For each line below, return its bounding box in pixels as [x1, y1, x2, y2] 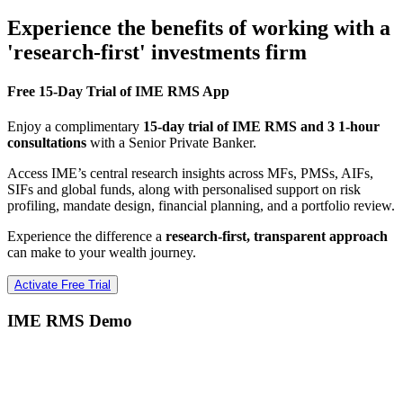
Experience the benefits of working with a [7, 15, 390, 40]
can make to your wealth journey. [7, 245, 196, 261]
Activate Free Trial [14, 278, 111, 292]
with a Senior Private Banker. [86, 135, 256, 151]
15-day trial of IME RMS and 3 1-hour [143, 119, 380, 135]
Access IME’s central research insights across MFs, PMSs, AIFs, [7, 166, 373, 182]
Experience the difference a [7, 228, 166, 245]
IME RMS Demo [7, 311, 132, 331]
